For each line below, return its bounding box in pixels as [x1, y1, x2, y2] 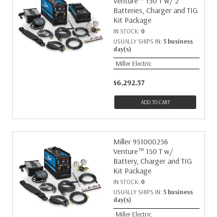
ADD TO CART [140, 99, 170, 106]
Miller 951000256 [113, 137, 168, 146]
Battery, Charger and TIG [113, 156, 192, 166]
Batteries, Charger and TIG [113, 5, 198, 15]
